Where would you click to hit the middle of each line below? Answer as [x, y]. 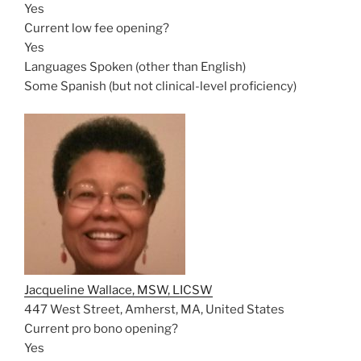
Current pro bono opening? [101, 329]
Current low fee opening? [97, 28]
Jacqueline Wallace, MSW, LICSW [118, 290]
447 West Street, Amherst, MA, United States [154, 309]
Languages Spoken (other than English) [135, 66]
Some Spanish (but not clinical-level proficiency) [160, 86]
